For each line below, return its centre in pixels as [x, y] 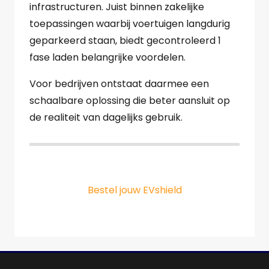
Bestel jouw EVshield [134, 190]
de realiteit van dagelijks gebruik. [106, 117]
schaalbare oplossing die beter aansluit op [130, 101]
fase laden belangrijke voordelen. [107, 57]
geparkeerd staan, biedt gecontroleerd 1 [125, 41]
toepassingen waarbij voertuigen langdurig [130, 24]
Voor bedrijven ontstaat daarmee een [119, 84]
